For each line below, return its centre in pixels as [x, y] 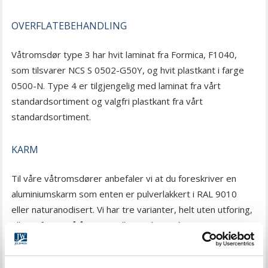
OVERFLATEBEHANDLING [69, 25]
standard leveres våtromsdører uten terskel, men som [124, 256]
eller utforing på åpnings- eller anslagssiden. [102, 225]
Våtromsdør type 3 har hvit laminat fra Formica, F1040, [124, 54]
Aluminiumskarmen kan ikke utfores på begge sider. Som [127, 240]
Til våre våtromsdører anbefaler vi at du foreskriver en [124, 178]
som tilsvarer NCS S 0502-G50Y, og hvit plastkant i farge [128, 70]
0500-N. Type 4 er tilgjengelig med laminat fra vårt [116, 85]
